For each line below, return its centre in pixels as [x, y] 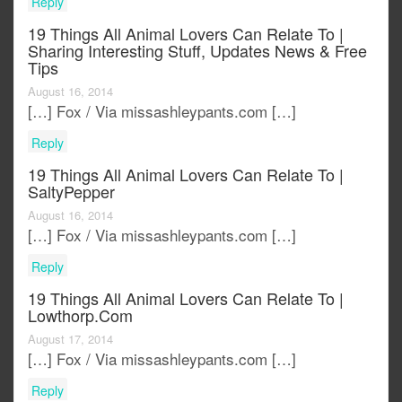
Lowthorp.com [80, 315]
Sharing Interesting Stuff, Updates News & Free [197, 50]
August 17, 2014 [70, 338]
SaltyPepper [71, 191]
